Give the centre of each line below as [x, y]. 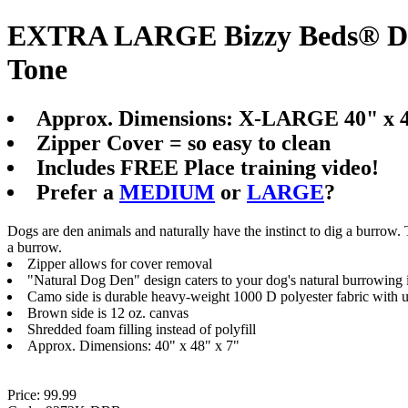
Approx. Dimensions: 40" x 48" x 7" [133, 345]
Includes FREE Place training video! [208, 167]
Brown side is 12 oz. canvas [108, 312]
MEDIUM [167, 192]
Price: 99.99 [42, 394]
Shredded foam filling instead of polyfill [142, 329]
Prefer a [78, 192]
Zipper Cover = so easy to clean [184, 143]
